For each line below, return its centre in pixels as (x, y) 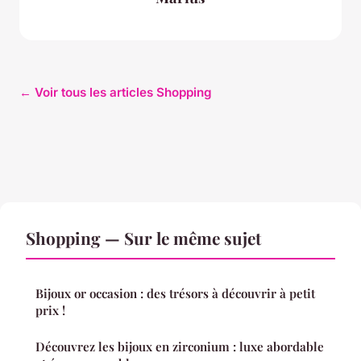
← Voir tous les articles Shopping (116, 93)
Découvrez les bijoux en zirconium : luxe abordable (180, 347)
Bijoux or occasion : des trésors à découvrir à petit (175, 294)
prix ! (50, 311)
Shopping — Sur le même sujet (143, 238)
